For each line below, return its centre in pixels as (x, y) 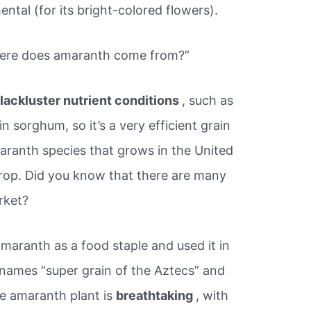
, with (212, 295)
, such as (208, 100)
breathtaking (156, 295)
